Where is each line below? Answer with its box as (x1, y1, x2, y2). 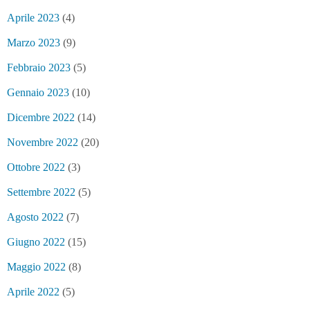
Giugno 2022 (7, 235, 65, 248)
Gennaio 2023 (7, 86, 69, 98)
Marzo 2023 (7, 36, 60, 48)
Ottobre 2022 (7, 161, 65, 173)
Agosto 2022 (7, 210, 64, 223)
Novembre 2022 (7, 136, 78, 148)
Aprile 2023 (7, 11, 60, 24)
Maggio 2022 (7, 260, 66, 273)
